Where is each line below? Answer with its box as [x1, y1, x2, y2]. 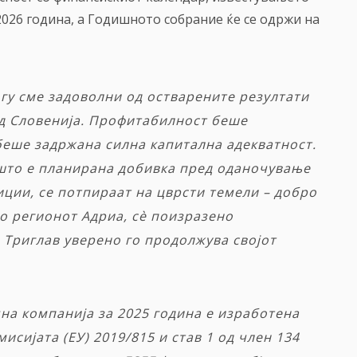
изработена [218, 304, 300, 323]
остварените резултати [147, 88, 309, 106]
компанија [22, 304, 94, 323]
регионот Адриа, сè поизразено [12, 207, 233, 226]
